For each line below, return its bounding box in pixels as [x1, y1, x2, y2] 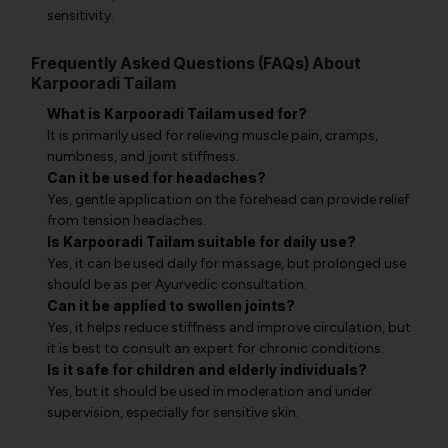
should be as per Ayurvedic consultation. [47, 276, 307, 293]
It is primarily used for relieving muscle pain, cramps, [47, 127, 378, 144]
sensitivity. [47, 7, 114, 24]
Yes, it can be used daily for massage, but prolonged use [47, 255, 406, 272]
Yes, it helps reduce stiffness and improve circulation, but [47, 319, 411, 336]
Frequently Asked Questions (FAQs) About [31, 53, 361, 73]
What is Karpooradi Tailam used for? [47, 105, 307, 122]
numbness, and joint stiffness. [47, 148, 239, 165]
